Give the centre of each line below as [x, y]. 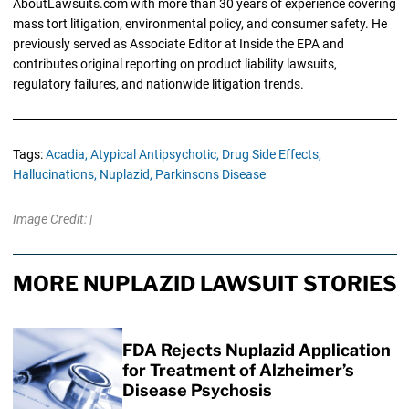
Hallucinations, [54, 175]
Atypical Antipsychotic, [154, 155]
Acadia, [66, 155]
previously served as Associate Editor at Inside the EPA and [178, 44]
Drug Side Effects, [271, 155]
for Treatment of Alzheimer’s [238, 371]
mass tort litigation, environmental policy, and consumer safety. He [199, 24]
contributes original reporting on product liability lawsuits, [174, 64]
